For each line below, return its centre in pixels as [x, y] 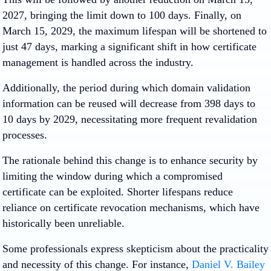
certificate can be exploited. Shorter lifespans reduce [118, 192]
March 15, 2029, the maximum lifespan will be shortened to [135, 31]
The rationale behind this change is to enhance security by [130, 160]
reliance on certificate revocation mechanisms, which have [131, 207]
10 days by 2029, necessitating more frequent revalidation [130, 119]
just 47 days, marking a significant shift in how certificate [129, 47]
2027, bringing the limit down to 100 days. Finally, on [122, 15]
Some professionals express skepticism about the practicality [135, 249]
